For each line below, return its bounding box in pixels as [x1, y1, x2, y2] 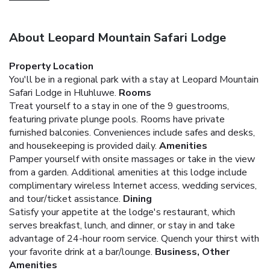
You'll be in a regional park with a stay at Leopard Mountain [9, 72, 259, 86]
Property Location [9, 59, 93, 73]
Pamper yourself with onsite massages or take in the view [9, 152, 255, 166]
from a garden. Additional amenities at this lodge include [9, 165, 247, 179]
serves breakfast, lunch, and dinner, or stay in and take [9, 218, 235, 232]
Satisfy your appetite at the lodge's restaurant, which [9, 205, 235, 219]
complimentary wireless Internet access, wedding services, [9, 178, 257, 192]
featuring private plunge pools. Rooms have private [9, 112, 225, 126]
